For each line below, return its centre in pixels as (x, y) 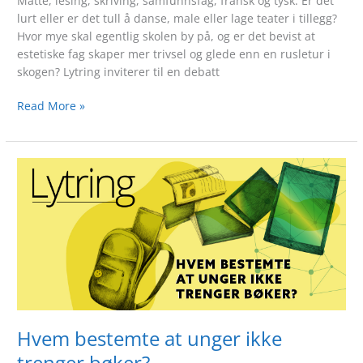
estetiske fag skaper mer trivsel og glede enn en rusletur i (174, 53)
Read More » (51, 106)
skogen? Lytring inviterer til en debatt (119, 71)
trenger (37, 255)
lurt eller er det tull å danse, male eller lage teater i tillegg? (177, 18)
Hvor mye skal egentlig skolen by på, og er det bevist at (167, 36)
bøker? (34, 273)
